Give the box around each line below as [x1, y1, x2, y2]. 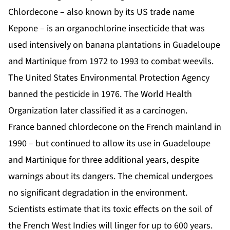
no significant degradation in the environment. [8, 186, 187, 200]
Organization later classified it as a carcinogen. [8, 104, 187, 118]
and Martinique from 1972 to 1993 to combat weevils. [8, 55, 214, 68]
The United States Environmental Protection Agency [8, 71, 209, 85]
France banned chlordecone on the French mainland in [8, 121, 221, 134]
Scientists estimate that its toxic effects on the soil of [8, 203, 212, 216]
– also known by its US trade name [58, 6, 195, 19]
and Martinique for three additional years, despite [8, 154, 199, 167]
